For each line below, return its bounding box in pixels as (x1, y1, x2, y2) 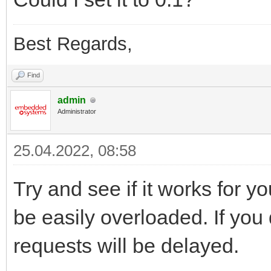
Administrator (57, 108, 96, 116)
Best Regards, (13, 33, 132, 55)
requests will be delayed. (13, 234, 239, 258)
